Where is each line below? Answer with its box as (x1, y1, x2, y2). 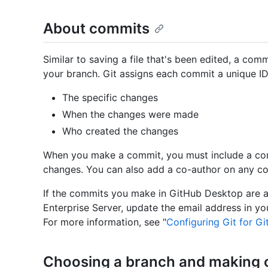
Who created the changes (62, 125, 178, 138)
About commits (43, 20, 150, 37)
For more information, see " (43, 216, 166, 229)
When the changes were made (62, 108, 199, 121)
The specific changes (62, 92, 158, 104)
